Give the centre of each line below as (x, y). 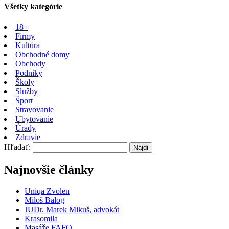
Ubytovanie (34, 119)
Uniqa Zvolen (47, 191)
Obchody (30, 63)
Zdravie (28, 137)
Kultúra (28, 45)
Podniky (29, 73)
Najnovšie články (49, 169)
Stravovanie (35, 109)
